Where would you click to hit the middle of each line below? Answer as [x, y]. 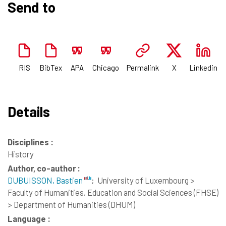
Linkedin [204, 67]
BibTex [51, 67]
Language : [29, 218]
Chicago [106, 67]
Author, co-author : [44, 168]
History [21, 154]
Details [29, 111]
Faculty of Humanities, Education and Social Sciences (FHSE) [113, 192]
